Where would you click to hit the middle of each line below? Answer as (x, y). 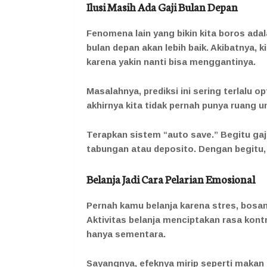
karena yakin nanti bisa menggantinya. (171, 62)
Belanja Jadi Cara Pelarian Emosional (171, 179)
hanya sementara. (126, 234)
